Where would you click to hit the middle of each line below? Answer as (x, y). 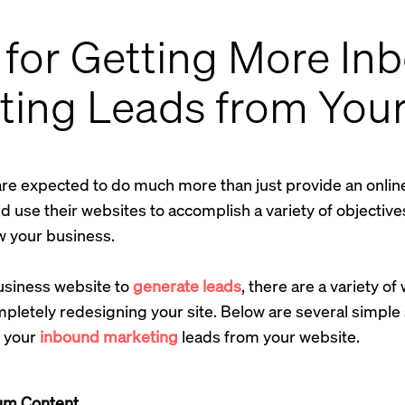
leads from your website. (268, 336)
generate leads (187, 286)
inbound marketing (108, 336)
